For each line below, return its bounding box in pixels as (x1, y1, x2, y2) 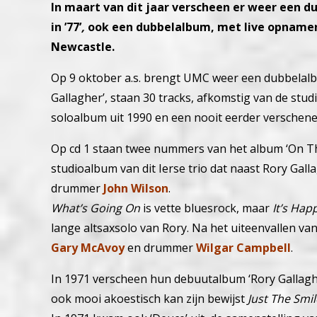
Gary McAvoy (51, 240, 125, 256)
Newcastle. (51, 39, 115, 55)
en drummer (125, 240, 196, 256)
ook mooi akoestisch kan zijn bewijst (51, 291, 248, 307)
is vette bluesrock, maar (140, 200, 272, 217)
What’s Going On (51, 200, 140, 217)
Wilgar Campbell (196, 240, 291, 256)
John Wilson (100, 180, 168, 197)
